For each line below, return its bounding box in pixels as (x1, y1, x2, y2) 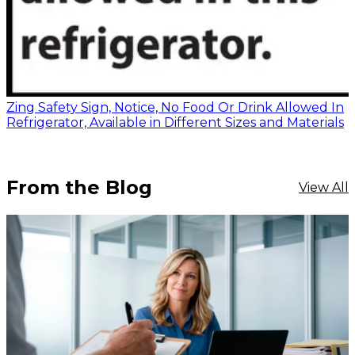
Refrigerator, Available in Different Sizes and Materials (6, 114, 344, 130)
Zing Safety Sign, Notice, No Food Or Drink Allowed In (6, 99, 344, 115)
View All (299, 179, 349, 195)
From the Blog (6, 175, 152, 199)
